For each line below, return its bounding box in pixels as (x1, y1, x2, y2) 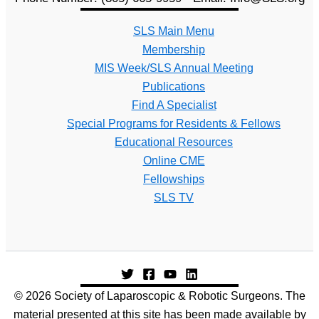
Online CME (142, 155, 205, 167)
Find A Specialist (131, 99, 216, 111)
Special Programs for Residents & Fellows (67, 117, 281, 130)
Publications (142, 80, 205, 93)
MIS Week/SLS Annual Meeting (94, 62, 253, 74)
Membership (142, 43, 205, 56)
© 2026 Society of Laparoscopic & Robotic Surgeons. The (14, 290, 305, 302)
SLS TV (154, 192, 194, 204)
